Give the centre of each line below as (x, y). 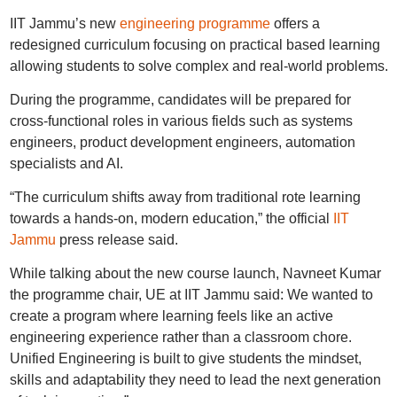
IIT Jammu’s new (64, 23)
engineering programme (195, 23)
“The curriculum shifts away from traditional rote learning (185, 197)
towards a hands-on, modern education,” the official (171, 218)
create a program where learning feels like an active (171, 316)
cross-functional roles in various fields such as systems (181, 121)
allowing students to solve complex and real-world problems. (198, 66)
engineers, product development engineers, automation (182, 142)
